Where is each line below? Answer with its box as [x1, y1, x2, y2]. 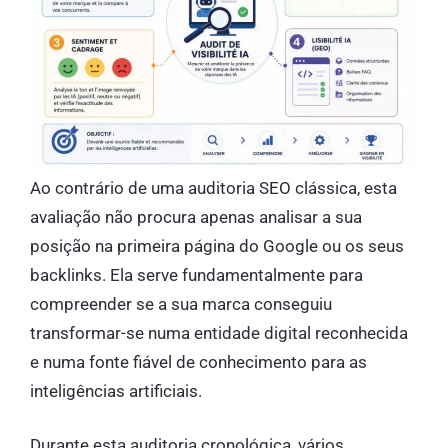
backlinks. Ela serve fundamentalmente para [30, 264, 363, 285]
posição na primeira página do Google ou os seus [30, 235, 404, 256]
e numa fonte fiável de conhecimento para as [30, 351, 367, 372]
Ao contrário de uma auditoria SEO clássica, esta [30, 177, 397, 198]
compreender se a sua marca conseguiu [30, 293, 332, 314]
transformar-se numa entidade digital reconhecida [30, 322, 408, 343]
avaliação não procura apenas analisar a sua [30, 206, 362, 227]
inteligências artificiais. [30, 380, 202, 401]
